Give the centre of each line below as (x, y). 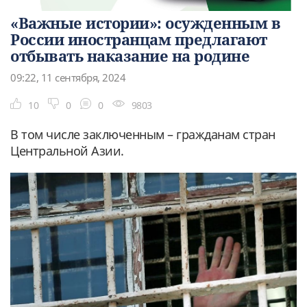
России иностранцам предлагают (139, 39)
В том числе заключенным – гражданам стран (143, 134)
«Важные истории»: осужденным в (145, 22)
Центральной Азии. (67, 150)
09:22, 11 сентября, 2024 (68, 77)
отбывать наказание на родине (130, 55)
